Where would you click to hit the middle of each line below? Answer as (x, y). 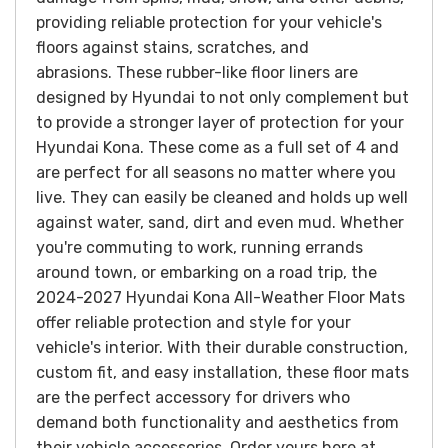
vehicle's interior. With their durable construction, (222, 348)
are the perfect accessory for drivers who (193, 398)
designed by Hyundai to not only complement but (222, 98)
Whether (372, 223)
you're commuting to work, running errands (199, 248)
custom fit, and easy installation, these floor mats (222, 373)
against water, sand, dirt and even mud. (188, 223)
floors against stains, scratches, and (172, 48)
